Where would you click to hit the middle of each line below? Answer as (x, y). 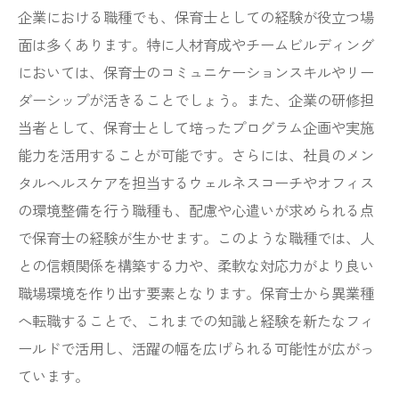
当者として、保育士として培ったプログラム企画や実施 (196, 127)
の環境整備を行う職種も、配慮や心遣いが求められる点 (196, 210)
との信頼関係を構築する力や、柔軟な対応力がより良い (196, 265)
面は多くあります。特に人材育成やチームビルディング (196, 45)
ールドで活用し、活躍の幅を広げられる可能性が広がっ (196, 348)
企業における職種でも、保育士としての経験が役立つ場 (196, 17)
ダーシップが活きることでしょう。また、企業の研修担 (196, 100)
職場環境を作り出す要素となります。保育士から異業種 (196, 293)
